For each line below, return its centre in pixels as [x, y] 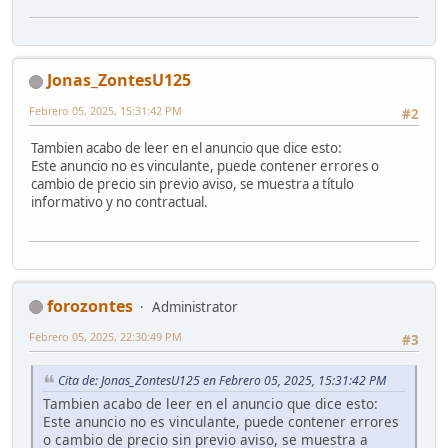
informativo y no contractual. [119, 202]
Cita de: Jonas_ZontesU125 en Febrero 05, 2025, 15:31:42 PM [222, 381]
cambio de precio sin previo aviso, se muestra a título [192, 184]
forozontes [90, 305]
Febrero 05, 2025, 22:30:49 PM [105, 336]
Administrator [195, 306]
